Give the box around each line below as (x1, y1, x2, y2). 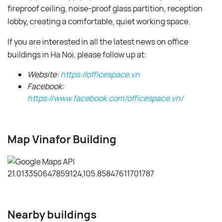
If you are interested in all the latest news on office (7, 36, 188, 47)
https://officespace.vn (60, 68, 140, 80)
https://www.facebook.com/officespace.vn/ (27, 92, 183, 104)
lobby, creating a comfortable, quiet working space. (7, 15, 192, 27)
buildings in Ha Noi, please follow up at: (7, 49, 148, 60)
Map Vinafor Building (7, 131, 116, 147)
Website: (27, 68, 60, 80)
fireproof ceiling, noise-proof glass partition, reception (7, 2, 203, 14)
